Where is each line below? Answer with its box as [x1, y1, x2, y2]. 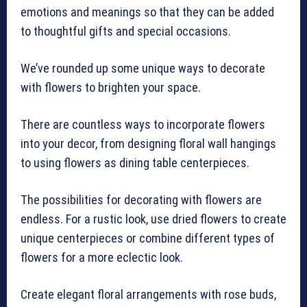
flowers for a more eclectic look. [21, 250, 183, 265]
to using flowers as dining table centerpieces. [21, 156, 249, 171]
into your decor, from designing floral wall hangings [21, 136, 276, 151]
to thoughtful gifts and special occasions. [21, 24, 234, 39]
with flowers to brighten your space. [21, 80, 204, 95]
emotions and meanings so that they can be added [21, 5, 274, 20]
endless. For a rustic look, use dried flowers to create [21, 212, 286, 227]
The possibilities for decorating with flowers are [21, 193, 262, 208]
